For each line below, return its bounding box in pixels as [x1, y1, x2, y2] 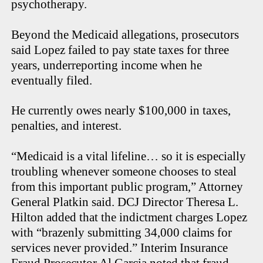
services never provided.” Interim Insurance [11, 241, 228, 255]
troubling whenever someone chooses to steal [11, 164, 237, 179]
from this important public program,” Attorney [11, 180, 244, 194]
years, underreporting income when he [11, 58, 203, 73]
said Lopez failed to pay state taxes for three [11, 43, 230, 58]
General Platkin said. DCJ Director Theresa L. [11, 195, 239, 210]
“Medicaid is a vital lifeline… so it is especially [11, 149, 247, 164]
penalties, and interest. [11, 119, 122, 133]
